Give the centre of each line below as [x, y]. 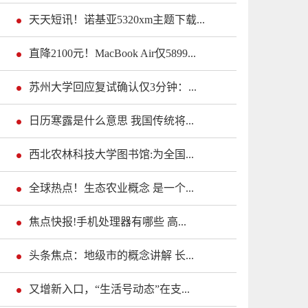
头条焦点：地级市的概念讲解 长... [111, 256]
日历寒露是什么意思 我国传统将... [111, 121]
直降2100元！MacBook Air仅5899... [112, 54]
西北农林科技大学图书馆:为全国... [111, 155]
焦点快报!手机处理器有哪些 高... [108, 222]
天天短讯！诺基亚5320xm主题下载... [117, 20]
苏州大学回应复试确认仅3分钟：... [113, 87]
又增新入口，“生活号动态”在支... [109, 289]
